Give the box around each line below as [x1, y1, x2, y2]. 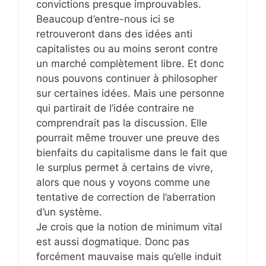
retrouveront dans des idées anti [36, 27, 192, 40]
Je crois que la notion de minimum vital [36, 220, 222, 233]
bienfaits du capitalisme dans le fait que [36, 146, 227, 159]
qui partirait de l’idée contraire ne [36, 102, 194, 114]
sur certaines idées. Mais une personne [36, 87, 224, 99]
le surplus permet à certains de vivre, [36, 161, 213, 173]
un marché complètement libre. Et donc [36, 57, 224, 69]
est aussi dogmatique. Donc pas [36, 235, 189, 248]
